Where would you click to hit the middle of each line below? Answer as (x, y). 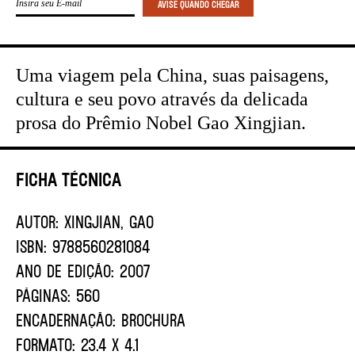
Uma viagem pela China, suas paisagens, (172, 75)
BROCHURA (151, 319)
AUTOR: (37, 221)
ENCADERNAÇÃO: (66, 319)
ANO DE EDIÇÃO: (65, 270)
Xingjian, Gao (106, 221)
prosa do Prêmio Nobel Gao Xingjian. (161, 122)
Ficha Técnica (69, 179)
